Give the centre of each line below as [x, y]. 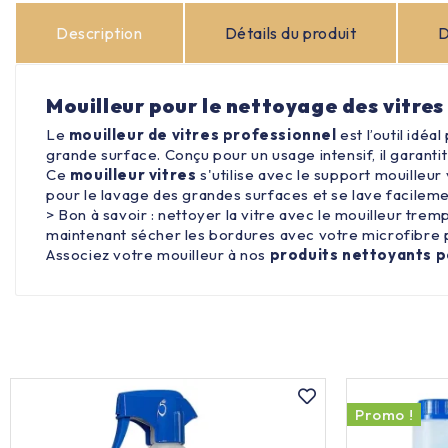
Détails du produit [290, 32]
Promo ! [384, 414]
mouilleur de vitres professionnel [202, 134]
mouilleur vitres [133, 174]
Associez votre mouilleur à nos [158, 254]
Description [99, 32]
